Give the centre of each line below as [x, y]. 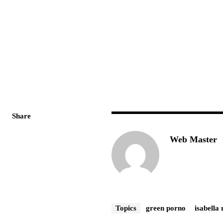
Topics [126, 208]
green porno [166, 208]
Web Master [194, 139]
